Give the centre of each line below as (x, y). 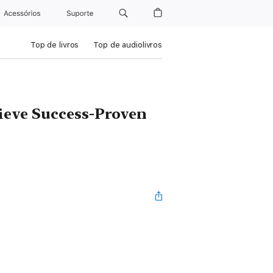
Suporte (80, 13)
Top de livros (55, 45)
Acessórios (24, 13)
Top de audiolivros (128, 45)
